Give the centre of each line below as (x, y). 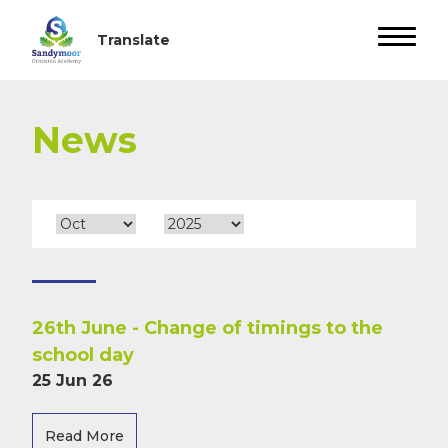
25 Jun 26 (72, 380)
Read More (84, 436)
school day (83, 355)
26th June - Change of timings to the (207, 328)
